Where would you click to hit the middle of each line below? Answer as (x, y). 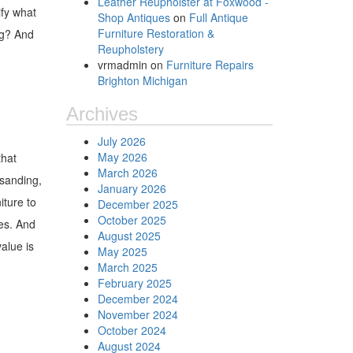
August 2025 (129, 236)
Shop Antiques (134, 17)
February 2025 (134, 283)
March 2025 (127, 267)
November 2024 (137, 314)
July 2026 (121, 141)
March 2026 (127, 173)
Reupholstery (130, 49)
